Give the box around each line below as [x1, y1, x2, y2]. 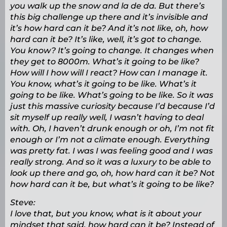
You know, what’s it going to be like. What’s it [10, 79, 197, 89]
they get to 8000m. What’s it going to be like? [10, 57, 199, 67]
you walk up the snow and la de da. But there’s [10, 1, 205, 11]
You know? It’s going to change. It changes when [10, 46, 214, 56]
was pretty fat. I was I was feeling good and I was [10, 146, 213, 156]
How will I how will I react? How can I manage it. [10, 68, 208, 78]
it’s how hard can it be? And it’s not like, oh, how [10, 23, 208, 33]
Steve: [10, 198, 35, 208]
